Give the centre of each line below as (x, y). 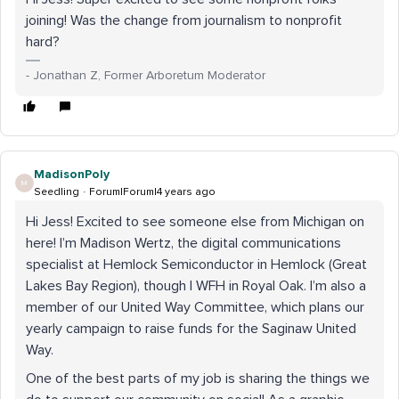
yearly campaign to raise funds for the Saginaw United (191, 329)
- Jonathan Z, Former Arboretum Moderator (146, 76)
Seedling (57, 192)
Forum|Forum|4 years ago (152, 192)
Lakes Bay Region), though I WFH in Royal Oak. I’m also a (196, 286)
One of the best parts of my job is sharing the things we (198, 379)
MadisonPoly (72, 175)
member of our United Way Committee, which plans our (195, 307)
